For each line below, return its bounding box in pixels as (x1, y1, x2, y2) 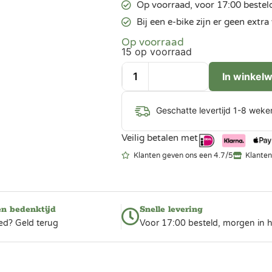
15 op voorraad (121, 46, 192, 58)
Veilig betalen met (121, 132, 198, 143)
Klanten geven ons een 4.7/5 (133, 151, 233, 160)
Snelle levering (140, 204, 203, 216)
